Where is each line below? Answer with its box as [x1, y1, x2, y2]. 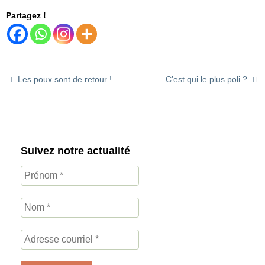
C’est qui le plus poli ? [165, 75, 250, 85]
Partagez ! [6, 10, 46, 20]
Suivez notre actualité [21, 144, 130, 157]
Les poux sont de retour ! [15, 75, 112, 85]
